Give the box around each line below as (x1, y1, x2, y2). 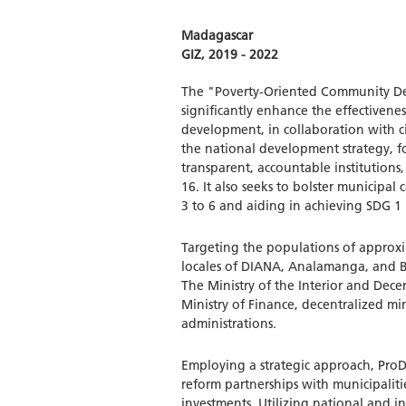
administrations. (180, 315, 276, 333)
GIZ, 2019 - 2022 (180, 46, 278, 63)
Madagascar (180, 27, 253, 44)
